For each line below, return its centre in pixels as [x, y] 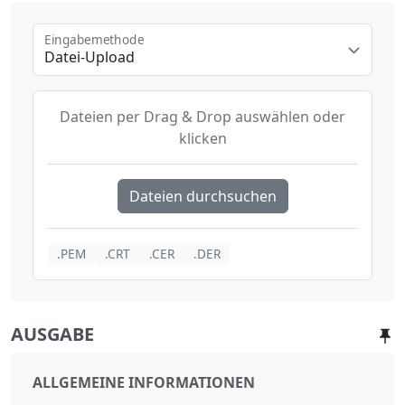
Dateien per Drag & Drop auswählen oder [202, 116]
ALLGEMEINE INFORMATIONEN [144, 382]
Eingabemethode [94, 39]
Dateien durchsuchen [202, 196]
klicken [202, 138]
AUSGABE [52, 334]
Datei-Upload [89, 57]
